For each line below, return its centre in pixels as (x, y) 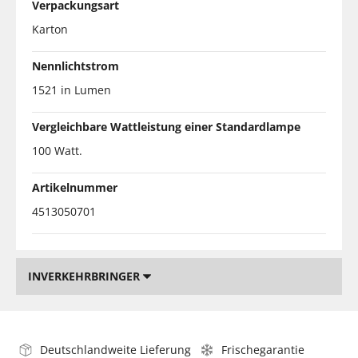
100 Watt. (57, 150)
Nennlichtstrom (76, 66)
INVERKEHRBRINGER (86, 276)
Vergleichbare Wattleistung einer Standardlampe (166, 126)
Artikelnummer (75, 187)
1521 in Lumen (72, 89)
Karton (50, 29)
